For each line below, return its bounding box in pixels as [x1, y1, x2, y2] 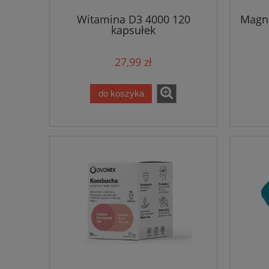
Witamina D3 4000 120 [76, 12, 190, 27]
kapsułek [111, 23, 156, 38]
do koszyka [98, 88, 144, 99]
